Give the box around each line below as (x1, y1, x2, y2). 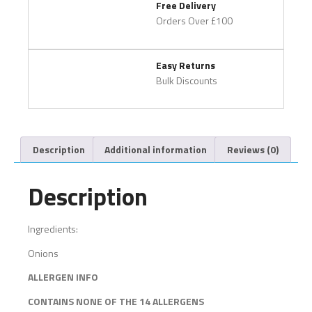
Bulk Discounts (156, 72, 217, 88)
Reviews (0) (226, 142, 279, 157)
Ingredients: (28, 221, 78, 237)
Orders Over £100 (156, 13, 233, 29)
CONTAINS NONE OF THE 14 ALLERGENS (28, 293, 204, 309)
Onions (28, 245, 58, 260)
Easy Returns (156, 57, 215, 72)
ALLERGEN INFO (28, 270, 98, 285)
